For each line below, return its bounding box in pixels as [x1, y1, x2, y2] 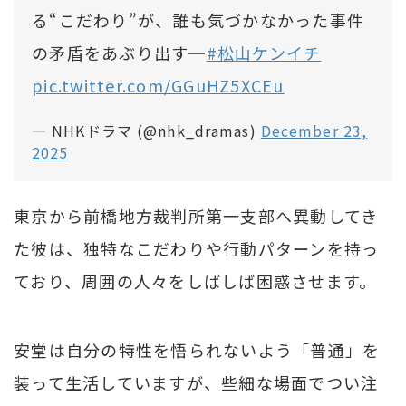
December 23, [260, 119, 368, 141]
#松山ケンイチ [206, 40, 322, 64]
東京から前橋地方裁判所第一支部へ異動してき [14, 203, 379, 227]
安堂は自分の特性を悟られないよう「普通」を [14, 337, 381, 362]
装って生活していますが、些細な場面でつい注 [14, 370, 379, 394]
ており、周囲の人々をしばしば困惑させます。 [14, 268, 377, 293]
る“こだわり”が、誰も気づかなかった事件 [32, 7, 365, 32]
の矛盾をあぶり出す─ [32, 40, 207, 64]
